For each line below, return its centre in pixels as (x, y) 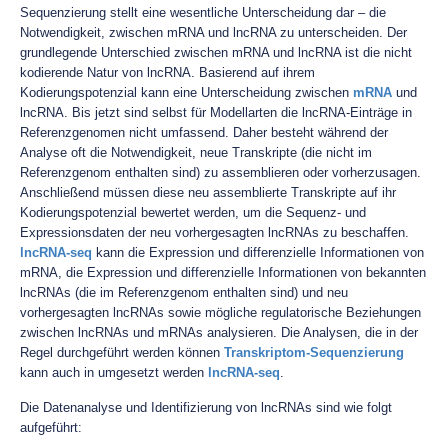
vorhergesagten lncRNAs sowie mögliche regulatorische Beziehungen (220, 312)
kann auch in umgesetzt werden (114, 372)
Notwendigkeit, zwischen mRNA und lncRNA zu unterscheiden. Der (213, 32)
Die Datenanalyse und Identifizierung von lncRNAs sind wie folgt (206, 407)
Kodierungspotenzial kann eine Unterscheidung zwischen (186, 92)
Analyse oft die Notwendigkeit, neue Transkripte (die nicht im (196, 152)
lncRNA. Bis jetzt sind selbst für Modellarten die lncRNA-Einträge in (216, 112)
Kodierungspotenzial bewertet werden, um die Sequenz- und (193, 212)
